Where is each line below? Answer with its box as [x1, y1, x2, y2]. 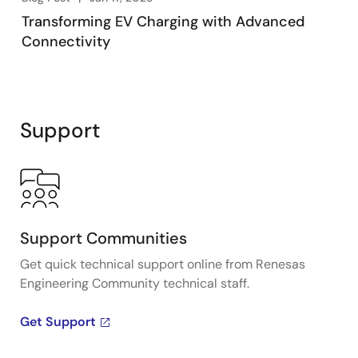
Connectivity [22, 32, 110, 52]
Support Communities [20, 228, 187, 249]
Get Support [20, 313, 96, 331]
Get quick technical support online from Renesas [20, 256, 305, 273]
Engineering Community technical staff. [20, 275, 249, 292]
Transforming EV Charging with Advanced [22, 12, 304, 32]
